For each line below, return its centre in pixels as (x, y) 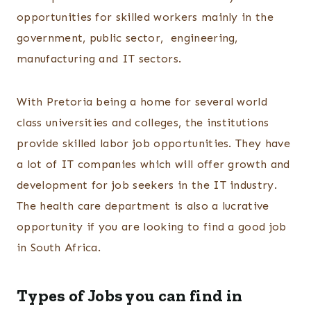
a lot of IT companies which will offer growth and (153, 165)
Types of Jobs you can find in (130, 296)
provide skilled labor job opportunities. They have (154, 144)
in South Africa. (59, 248)
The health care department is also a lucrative (143, 206)
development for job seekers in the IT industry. (147, 185)
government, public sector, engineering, (127, 38)
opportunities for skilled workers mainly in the (145, 17)
